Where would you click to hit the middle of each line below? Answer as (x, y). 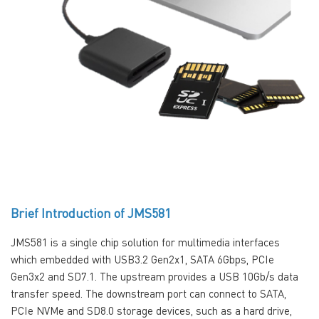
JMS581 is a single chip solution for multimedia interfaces (145, 242)
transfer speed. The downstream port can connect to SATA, (148, 294)
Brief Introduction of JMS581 (91, 213)
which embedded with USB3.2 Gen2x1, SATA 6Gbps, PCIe (142, 260)
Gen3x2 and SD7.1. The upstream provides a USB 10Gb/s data (155, 277)
